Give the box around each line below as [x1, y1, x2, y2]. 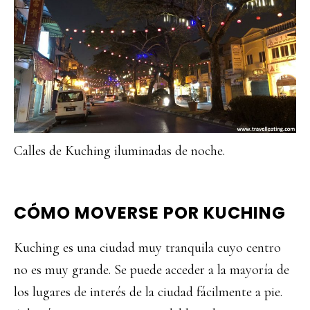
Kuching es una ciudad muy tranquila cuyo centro [14, 239, 281, 256]
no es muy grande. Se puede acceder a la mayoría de [14, 262, 289, 278]
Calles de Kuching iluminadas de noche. [14, 143, 225, 159]
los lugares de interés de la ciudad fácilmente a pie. [14, 284, 282, 300]
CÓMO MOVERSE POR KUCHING [14, 201, 286, 224]
